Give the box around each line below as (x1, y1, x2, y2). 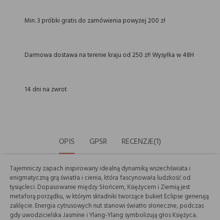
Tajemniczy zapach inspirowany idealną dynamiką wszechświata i (10, 164, 191, 174)
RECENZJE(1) (122, 136, 161, 148)
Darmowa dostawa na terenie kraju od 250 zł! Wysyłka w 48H (25, 50, 194, 60)
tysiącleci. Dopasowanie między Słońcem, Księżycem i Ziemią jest (10, 182, 190, 192)
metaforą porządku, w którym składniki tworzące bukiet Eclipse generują (10, 192, 209, 202)
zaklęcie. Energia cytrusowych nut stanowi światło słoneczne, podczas (10, 201, 204, 211)
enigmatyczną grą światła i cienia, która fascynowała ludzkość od (10, 173, 191, 183)
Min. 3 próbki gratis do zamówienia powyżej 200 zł (25, 16, 165, 26)
